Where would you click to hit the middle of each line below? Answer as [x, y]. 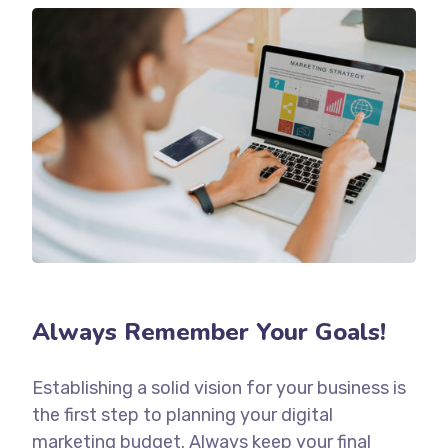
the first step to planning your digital [183, 415]
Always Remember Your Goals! [209, 332]
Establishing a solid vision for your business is [219, 388]
